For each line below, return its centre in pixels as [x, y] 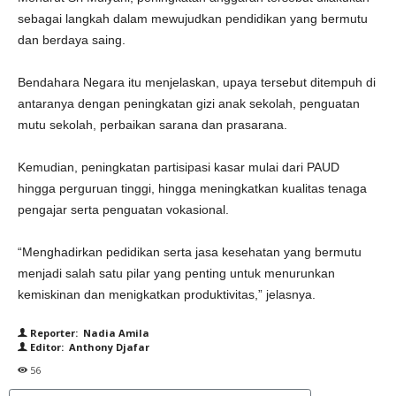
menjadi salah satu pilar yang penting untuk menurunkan [176, 273]
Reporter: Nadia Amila [88, 333]
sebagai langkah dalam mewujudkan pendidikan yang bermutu [193, 19]
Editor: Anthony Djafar [88, 347]
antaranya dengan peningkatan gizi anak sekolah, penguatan [189, 103]
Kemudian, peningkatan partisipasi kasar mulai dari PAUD [179, 167]
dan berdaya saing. [72, 40]
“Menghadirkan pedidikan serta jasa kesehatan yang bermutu [190, 252]
